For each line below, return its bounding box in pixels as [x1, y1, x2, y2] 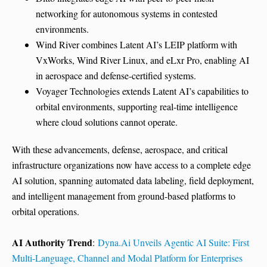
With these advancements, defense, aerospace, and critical [12, 142, 228, 156]
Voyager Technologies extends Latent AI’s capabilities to [36, 84, 249, 97]
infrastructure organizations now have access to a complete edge [12, 158, 251, 171]
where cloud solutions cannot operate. [36, 115, 178, 128]
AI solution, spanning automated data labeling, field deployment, [12, 173, 254, 187]
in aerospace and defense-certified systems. [36, 69, 196, 82]
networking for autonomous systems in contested [36, 7, 218, 20]
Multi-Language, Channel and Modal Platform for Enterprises [12, 251, 243, 264]
